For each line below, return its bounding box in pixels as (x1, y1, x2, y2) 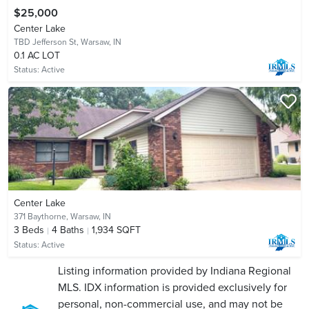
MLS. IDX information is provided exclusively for (58, 280, 287, 295)
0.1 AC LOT (14, 50, 60, 62)
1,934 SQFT (92, 224, 141, 237)
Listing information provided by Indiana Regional (58, 263, 291, 278)
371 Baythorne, (14, 212, 70, 222)
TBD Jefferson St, (14, 37, 81, 48)
